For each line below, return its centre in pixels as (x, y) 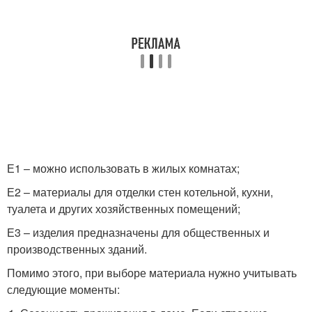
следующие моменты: (63, 289)
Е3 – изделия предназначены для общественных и (138, 232)
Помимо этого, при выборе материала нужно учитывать (152, 273)
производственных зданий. (77, 249)
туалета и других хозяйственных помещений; (124, 209)
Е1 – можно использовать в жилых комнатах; (123, 168)
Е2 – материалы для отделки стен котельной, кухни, (140, 192)
